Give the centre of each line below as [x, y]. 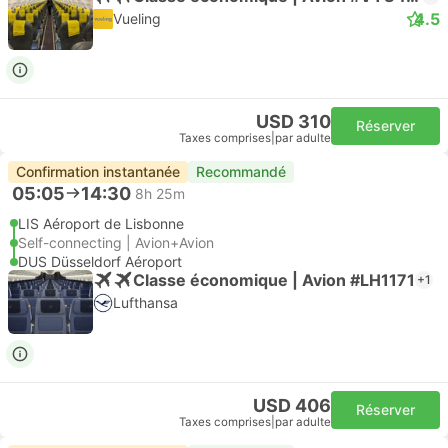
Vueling [137, 18]
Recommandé [241, 171]
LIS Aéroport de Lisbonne [101, 223]
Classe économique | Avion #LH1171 [274, 279]
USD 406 [292, 405]
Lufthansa [145, 302]
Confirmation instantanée [98, 171]
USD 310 [293, 121]
